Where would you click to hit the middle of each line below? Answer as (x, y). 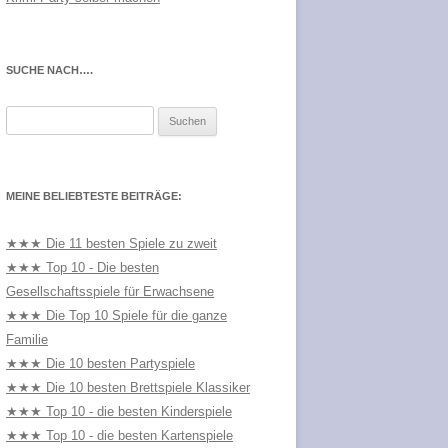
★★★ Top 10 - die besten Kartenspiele (119, 435)
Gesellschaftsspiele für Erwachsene (110, 291)
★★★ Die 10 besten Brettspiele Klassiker (128, 387)
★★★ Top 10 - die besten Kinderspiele (119, 411)
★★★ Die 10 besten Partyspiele (100, 363)
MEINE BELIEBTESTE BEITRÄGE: (94, 195)
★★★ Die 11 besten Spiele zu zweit (111, 243)
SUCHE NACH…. (49, 69)
